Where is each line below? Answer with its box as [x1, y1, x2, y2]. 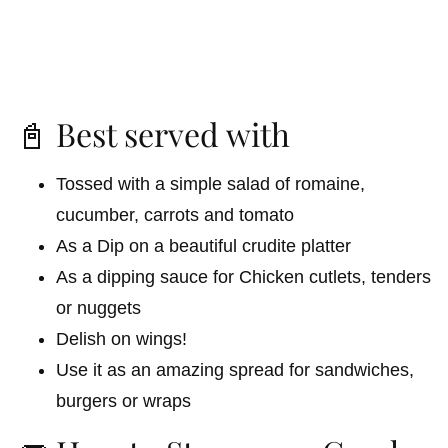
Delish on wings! [56, 328, 187, 349]
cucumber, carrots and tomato [56, 204, 294, 225]
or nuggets [56, 297, 141, 318]
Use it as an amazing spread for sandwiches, [56, 359, 414, 380]
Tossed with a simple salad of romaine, [56, 173, 365, 194]
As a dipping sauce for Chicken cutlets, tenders [56, 266, 431, 287]
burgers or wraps [56, 390, 191, 411]
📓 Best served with [16, 111, 290, 155]
